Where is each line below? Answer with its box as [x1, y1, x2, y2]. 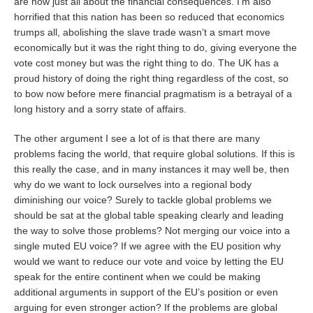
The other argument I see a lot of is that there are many [14, 133, 261, 144]
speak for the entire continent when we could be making [14, 271, 261, 282]
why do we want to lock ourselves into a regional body [14, 179, 252, 190]
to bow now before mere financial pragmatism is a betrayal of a [14, 88, 293, 99]
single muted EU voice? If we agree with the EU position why [14, 240, 282, 252]
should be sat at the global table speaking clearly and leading [14, 210, 284, 221]
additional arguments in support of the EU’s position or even [14, 286, 279, 298]
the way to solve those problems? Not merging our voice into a [14, 225, 291, 236]
